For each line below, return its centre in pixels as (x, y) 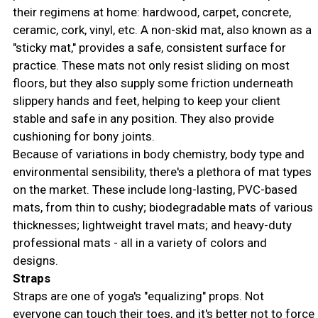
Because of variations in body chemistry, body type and (158, 154)
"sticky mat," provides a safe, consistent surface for (149, 47)
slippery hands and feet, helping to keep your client (146, 100)
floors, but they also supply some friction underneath (153, 83)
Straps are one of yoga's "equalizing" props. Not (138, 296)
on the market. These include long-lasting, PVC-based (155, 189)
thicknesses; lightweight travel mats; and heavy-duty (152, 225)
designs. (35, 260)
